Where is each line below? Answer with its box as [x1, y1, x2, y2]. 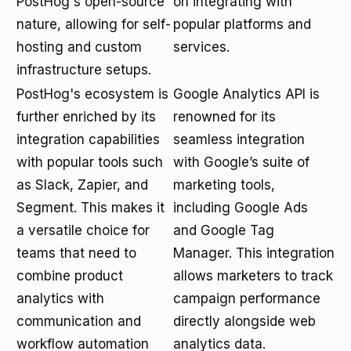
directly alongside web [173, 313, 316, 329]
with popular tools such [16, 154, 163, 170]
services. [173, 39, 230, 55]
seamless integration [173, 132, 305, 147]
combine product [16, 268, 123, 284]
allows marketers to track [173, 268, 333, 284]
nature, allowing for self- [16, 16, 171, 32]
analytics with [16, 291, 104, 306]
